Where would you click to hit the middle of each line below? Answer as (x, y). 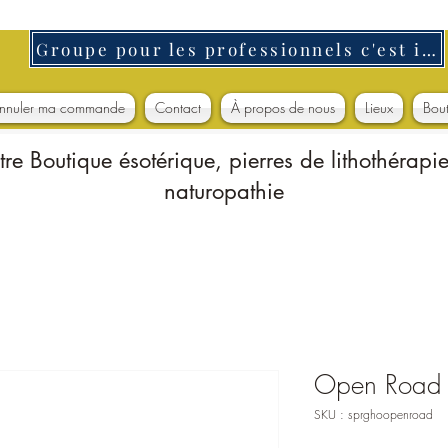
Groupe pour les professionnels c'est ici (428, 48)
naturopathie (224, 190)
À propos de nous (283, 107)
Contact (178, 107)
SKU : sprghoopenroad (373, 414)
